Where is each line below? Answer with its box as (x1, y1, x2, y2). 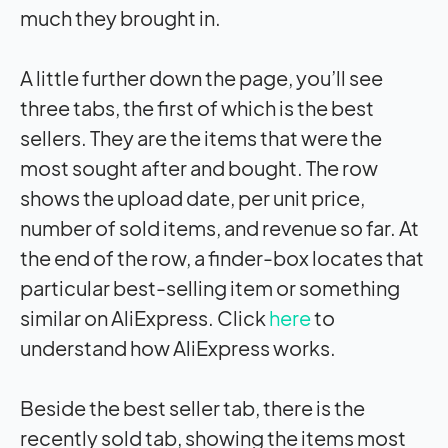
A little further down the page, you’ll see (20, 65, 383, 91)
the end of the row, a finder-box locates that (20, 245, 424, 271)
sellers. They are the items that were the (20, 125, 382, 151)
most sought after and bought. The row (20, 155, 378, 181)
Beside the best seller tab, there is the (20, 395, 365, 421)
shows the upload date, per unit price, (20, 185, 365, 211)
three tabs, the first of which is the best (20, 95, 374, 121)
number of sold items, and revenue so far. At (20, 215, 419, 241)
